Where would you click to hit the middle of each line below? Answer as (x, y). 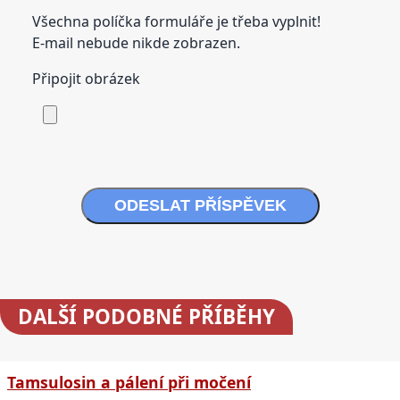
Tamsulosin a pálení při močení (129, 382)
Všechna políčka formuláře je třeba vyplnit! (176, 21)
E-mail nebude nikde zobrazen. (136, 42)
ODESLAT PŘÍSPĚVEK (200, 205)
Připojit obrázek (86, 78)
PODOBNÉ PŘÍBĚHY (176, 316)
